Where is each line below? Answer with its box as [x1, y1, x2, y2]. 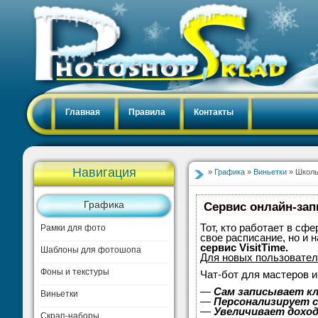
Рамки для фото [40, 223, 106, 233]
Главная [65, 107, 100, 117]
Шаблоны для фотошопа [40, 245, 141, 255]
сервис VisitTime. [200, 241, 288, 253]
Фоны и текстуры [40, 267, 109, 277]
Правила [128, 107, 165, 117]
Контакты [194, 107, 234, 117]
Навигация [72, 165, 136, 180]
